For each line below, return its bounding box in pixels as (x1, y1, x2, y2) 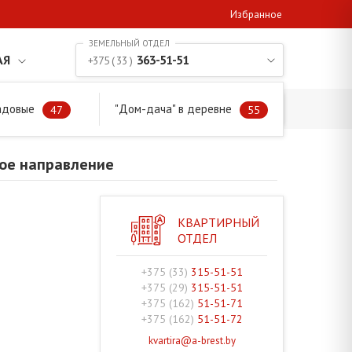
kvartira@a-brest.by (148, 334, 236, 348)
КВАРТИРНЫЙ (178, 214, 259, 230)
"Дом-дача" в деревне (115, 101, 233, 116)
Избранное (230, 8, 282, 21)
